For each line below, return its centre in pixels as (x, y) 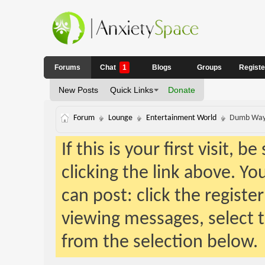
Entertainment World (181, 118)
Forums (67, 67)
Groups (209, 67)
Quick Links (131, 90)
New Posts (78, 90)
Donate (181, 90)
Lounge (120, 118)
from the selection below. (159, 243)
